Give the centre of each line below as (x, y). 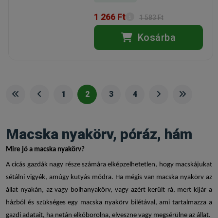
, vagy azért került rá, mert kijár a (162, 190)
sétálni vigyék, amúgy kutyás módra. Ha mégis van (81, 178)
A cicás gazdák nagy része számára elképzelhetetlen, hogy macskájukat (109, 165)
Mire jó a (20, 150)
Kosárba (155, 38)
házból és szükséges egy (43, 203)
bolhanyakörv (91, 190)
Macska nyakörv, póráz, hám (99, 134)
